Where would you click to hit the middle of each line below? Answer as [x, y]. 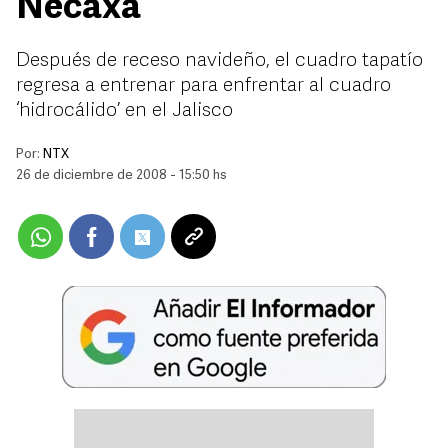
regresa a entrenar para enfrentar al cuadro [203, 86]
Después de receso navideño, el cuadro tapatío [219, 61]
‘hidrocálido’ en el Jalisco [124, 111]
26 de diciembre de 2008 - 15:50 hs [121, 175]
